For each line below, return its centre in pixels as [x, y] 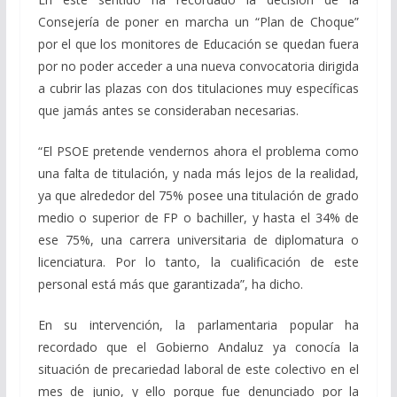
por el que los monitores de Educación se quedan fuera [198, 43]
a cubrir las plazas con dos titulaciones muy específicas [198, 88]
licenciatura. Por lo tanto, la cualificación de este [198, 261]
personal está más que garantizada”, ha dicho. [170, 284]
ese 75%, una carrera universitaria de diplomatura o [198, 239]
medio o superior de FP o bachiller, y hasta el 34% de [198, 217]
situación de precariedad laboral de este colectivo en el [198, 369]
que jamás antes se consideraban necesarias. [168, 110]
